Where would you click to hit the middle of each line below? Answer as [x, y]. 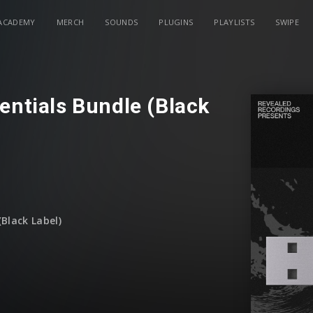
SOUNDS [122, 22]
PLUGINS [176, 22]
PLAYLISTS [234, 22]
